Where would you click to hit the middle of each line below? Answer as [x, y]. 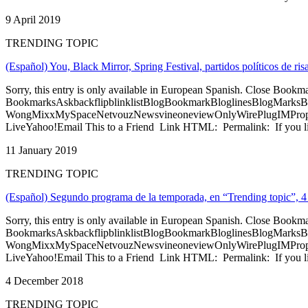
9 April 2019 [33, 19]
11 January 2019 [41, 150]
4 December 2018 [44, 280]
